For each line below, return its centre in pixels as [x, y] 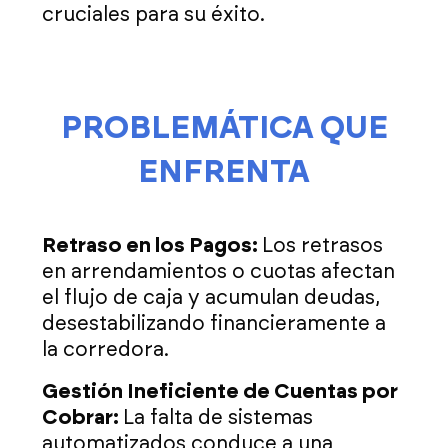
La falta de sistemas [218, 418]
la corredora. [105, 350]
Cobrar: [82, 418]
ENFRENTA [224, 172]
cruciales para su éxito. [153, 15]
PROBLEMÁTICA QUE [224, 128]
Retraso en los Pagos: [152, 246]
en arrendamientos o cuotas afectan [218, 272]
